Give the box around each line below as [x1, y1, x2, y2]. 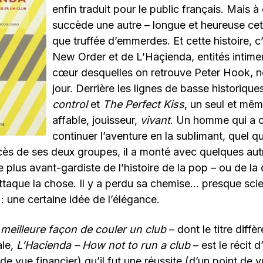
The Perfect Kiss [103, 98, 184, 111]
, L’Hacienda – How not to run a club [11, 239, 190, 252]
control [52, 98, 87, 111]
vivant [140, 114, 170, 127]
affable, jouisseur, [52, 114, 140, 127]
